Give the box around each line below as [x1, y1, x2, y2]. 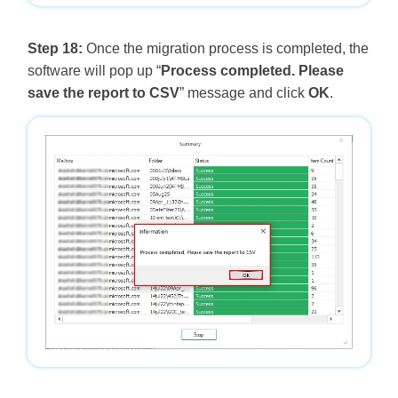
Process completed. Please [160, 63, 344, 79]
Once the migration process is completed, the [82, 41, 369, 57]
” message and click [179, 85, 308, 101]
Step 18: [27, 41, 83, 57]
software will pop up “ [27, 63, 161, 79]
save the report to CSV [27, 85, 179, 101]
